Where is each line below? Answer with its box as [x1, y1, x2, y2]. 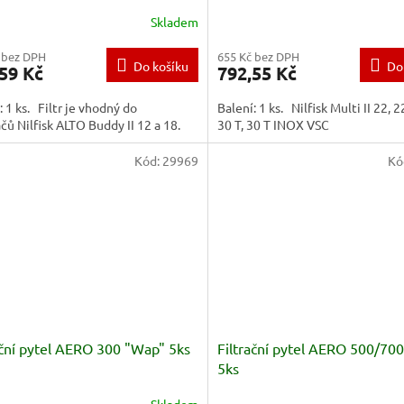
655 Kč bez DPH [216, 49, 299, 65]
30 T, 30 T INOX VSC [216, 116, 329, 133]
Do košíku [133, 58, 188, 75]
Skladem [150, 13, 198, 30]
